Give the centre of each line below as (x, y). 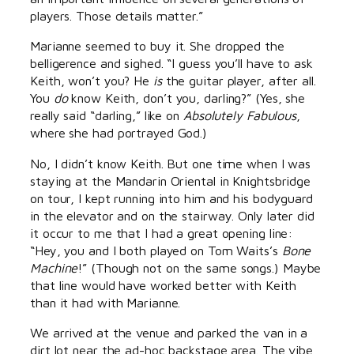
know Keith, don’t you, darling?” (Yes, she (186, 98)
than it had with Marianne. (105, 302)
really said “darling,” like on (107, 115)
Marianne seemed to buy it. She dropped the (157, 46)
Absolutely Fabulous (240, 115)
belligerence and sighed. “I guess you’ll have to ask (171, 63)
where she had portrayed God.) (121, 133)
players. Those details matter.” (117, 16)
